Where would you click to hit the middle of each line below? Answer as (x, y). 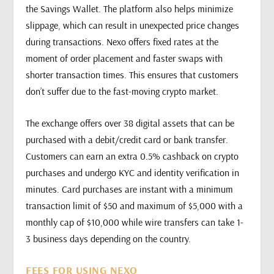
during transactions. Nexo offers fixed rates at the (122, 41)
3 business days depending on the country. (109, 239)
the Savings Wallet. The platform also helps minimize (130, 8)
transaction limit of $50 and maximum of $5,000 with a (135, 206)
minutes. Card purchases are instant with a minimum (130, 189)
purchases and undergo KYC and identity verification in (133, 173)
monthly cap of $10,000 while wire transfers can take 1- (135, 222)
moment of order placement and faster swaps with (124, 58)
